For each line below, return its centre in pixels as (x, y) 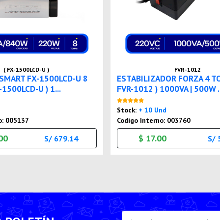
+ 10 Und (153, 110)
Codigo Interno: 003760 (154, 121)
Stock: (128, 110)
